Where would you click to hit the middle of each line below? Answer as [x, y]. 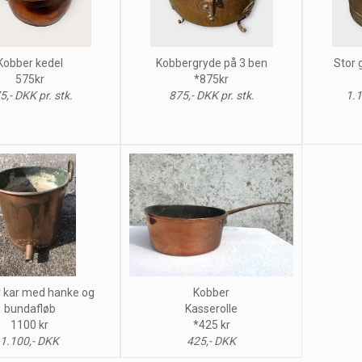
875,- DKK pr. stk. [211, 96]
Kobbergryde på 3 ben [211, 63]
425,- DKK [211, 341]
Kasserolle [211, 309]
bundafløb [29, 309]
